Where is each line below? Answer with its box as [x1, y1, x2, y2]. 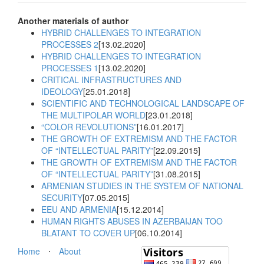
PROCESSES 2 [41, 38, 98, 51]
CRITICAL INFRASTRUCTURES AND [41, 74, 181, 86]
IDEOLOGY [41, 85, 83, 98]
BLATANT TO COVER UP [41, 227, 135, 239]
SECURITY [41, 192, 82, 204]
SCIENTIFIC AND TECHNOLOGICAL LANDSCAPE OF [41, 97, 245, 110]
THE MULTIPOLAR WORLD [41, 109, 146, 121]
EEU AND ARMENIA [41, 203, 117, 216]
